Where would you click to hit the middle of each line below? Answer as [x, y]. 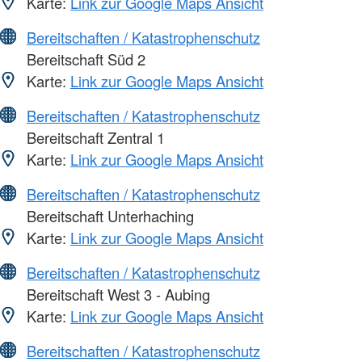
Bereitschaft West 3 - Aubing [116, 294]
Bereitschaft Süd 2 [84, 59]
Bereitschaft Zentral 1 [94, 137]
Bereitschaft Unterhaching [108, 215]
